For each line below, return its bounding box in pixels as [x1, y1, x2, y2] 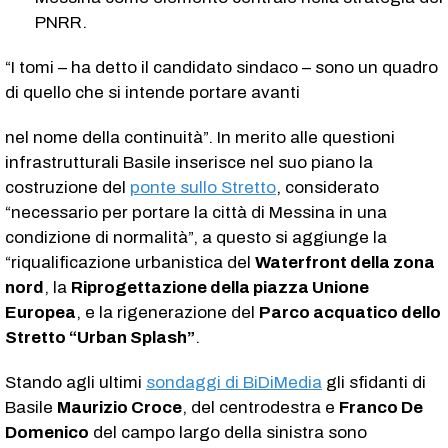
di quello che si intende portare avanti [5, 82, 300, 102]
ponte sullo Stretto [130, 177, 276, 197]
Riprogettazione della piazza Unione [71, 277, 369, 297]
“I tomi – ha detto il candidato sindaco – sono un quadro [5, 57, 438, 77]
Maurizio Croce [57, 397, 182, 417]
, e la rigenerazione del [76, 302, 259, 322]
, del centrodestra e [182, 397, 339, 417]
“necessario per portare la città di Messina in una [5, 202, 387, 222]
